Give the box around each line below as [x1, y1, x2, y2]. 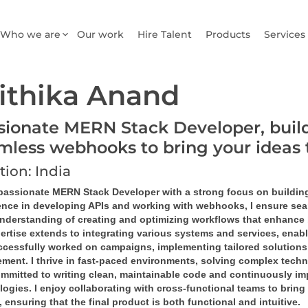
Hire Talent [137, 28, 192, 41]
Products [206, 28, 250, 41]
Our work [77, 28, 124, 41]
